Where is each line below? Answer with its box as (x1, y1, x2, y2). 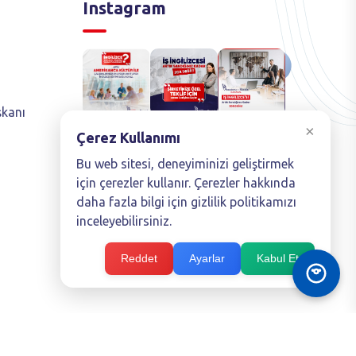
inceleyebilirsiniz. (76, 214, 172, 228)
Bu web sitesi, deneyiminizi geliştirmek (76, 157, 294, 171)
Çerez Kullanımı (76, 130, 180, 145)
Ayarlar (189, 252, 225, 265)
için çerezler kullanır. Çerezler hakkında (76, 176, 296, 190)
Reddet (121, 252, 157, 265)
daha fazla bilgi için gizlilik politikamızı (76, 195, 296, 209)
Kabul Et (257, 252, 299, 265)
